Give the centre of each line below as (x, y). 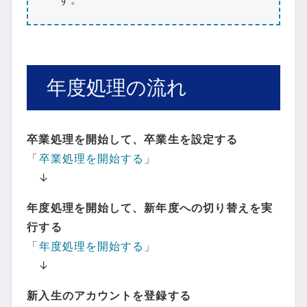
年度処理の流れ (117, 87)
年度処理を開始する (91, 246)
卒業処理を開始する (91, 159)
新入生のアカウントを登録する (109, 296)
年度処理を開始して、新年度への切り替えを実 (150, 208)
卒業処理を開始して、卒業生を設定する (133, 139)
